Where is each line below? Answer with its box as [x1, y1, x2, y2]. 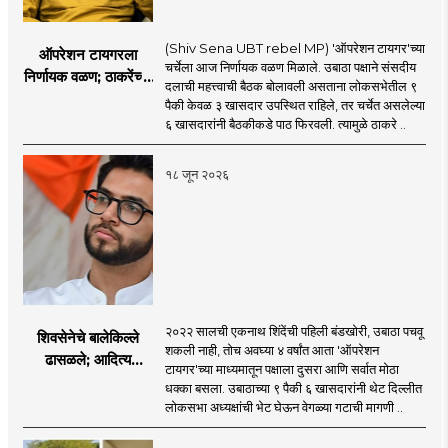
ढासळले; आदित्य [44, 349, 131, 369]
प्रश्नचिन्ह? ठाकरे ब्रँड [26, 393, 149, 413]
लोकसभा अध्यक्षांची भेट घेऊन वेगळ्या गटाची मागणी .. [164, 398, 403, 415]
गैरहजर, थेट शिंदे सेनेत [26, 110, 150, 130]
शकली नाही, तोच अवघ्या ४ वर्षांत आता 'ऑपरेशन [164, 341, 379, 358]
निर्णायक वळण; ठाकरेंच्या [24, 66, 152, 86]
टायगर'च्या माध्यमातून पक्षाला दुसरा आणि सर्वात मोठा [164, 360, 399, 377]
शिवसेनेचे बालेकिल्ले [36, 327, 139, 347]
